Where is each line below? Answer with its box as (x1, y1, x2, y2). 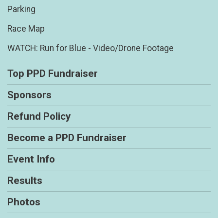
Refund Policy (7, 110, 71, 123)
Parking (7, 4, 36, 15)
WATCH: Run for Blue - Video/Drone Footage (7, 43, 174, 54)
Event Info (7, 153, 55, 165)
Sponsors (7, 89, 52, 101)
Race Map (7, 24, 45, 34)
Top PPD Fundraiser (7, 68, 98, 80)
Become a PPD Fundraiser (7, 132, 127, 144)
